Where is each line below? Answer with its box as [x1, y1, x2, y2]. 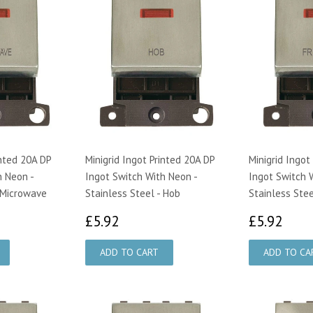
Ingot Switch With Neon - [85, 169, 197, 183]
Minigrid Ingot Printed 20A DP [85, 152, 214, 166]
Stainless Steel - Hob [85, 186, 180, 200]
